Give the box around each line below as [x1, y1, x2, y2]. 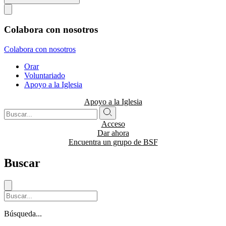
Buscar [4, 156, 40, 170]
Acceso [101, 119, 125, 128]
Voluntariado [24, 71, 65, 80]
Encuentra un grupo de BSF [68, 137, 158, 146]
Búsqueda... [4, 209, 42, 218]
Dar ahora [97, 128, 129, 137]
